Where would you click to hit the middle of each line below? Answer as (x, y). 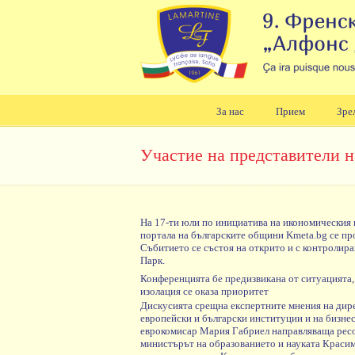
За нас (230, 111)
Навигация (148, 147)
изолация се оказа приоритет (204, 292)
